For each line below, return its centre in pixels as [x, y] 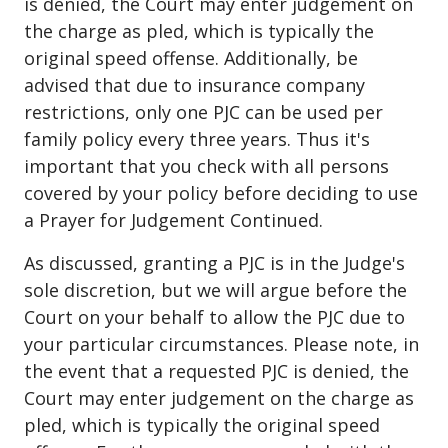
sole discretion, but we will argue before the [215, 290]
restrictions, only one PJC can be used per [203, 112]
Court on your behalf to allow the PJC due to [214, 317]
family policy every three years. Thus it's [197, 139]
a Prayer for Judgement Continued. [173, 220]
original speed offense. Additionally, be [191, 58]
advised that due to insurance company [194, 85]
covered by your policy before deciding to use [221, 193]
